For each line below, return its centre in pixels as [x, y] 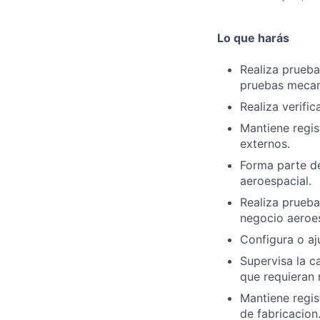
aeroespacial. [276, 180]
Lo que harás [253, 37]
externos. [265, 143]
